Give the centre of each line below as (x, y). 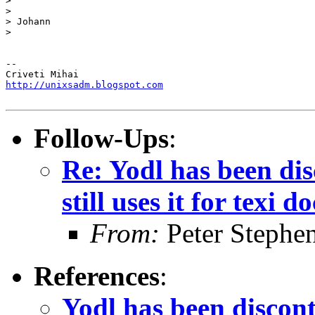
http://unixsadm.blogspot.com (84, 84)
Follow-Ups (101, 138)
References (97, 276)
